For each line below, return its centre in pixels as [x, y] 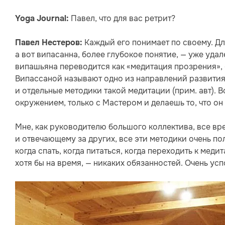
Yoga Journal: [42, 19]
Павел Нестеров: [49, 43]
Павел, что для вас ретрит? [122, 19]
